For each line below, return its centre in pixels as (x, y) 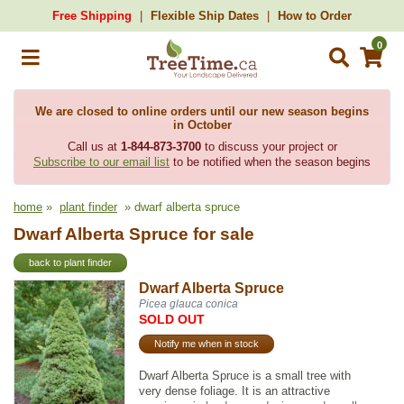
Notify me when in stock (207, 344)
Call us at (94, 147)
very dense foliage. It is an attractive (235, 390)
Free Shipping (92, 16)
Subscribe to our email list (101, 162)
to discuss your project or (269, 147)
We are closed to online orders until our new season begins (202, 111)
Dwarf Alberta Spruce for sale (134, 234)
